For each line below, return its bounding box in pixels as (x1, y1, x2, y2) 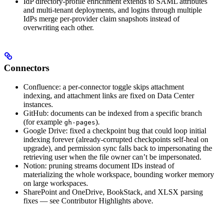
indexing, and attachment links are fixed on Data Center (23, 91, 194, 100)
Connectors (4, 63, 49, 73)
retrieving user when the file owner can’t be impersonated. (23, 152, 201, 161)
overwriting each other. (23, 23, 94, 32)
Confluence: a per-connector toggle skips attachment (23, 82, 184, 91)
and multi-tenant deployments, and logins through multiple (23, 5, 202, 14)
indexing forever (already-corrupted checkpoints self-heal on (23, 135, 208, 144)
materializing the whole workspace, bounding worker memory (23, 170, 214, 179)
